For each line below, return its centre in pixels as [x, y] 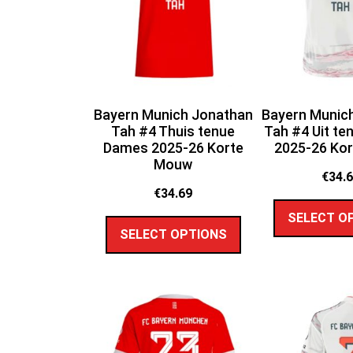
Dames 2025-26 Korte [173, 148]
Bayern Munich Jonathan [173, 115]
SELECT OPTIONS [173, 234]
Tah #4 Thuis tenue [173, 132]
